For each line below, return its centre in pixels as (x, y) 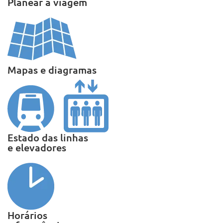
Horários (27, 215)
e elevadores (37, 147)
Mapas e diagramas (52, 70)
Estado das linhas (48, 137)
